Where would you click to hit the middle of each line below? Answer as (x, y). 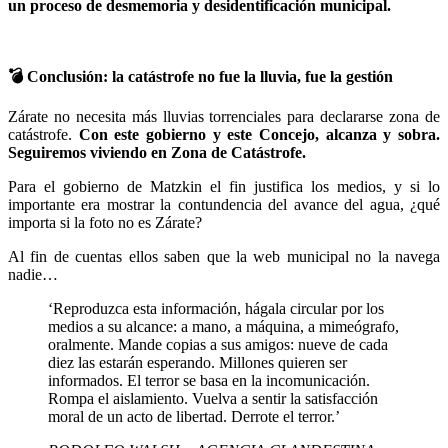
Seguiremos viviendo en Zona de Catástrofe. (157, 152)
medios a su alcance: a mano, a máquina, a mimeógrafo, (223, 326)
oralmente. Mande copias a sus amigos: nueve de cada (218, 344)
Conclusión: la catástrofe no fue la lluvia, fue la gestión (208, 76)
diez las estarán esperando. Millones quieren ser (197, 362)
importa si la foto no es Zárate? (105, 222)
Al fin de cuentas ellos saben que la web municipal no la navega (224, 256)
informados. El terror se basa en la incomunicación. (209, 380)
